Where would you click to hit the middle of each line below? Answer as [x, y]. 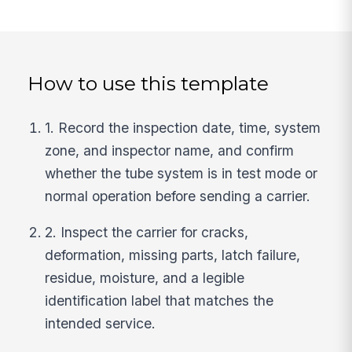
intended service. [101, 324]
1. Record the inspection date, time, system [183, 127]
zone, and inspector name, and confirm [170, 150]
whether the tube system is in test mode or [181, 173]
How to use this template [148, 84]
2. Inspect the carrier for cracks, [147, 233]
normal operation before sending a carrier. [178, 196]
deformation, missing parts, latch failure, [173, 255]
